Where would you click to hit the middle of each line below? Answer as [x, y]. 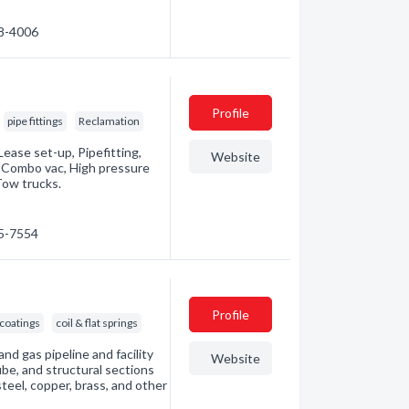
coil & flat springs [97, 323]
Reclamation [110, 121]
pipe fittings [36, 121]
